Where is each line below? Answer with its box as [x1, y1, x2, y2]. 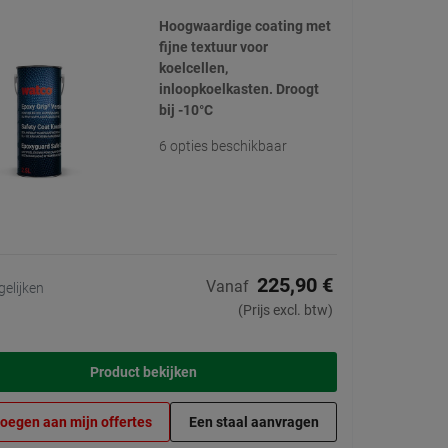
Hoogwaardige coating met [158, 18, 331, 35]
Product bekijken [90, 364, 197, 381]
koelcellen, [158, 60, 228, 77]
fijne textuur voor [158, 39, 268, 56]
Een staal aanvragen [188, 414, 319, 431]
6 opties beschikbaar [158, 138, 287, 155]
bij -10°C [158, 102, 213, 119]
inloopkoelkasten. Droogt [158, 81, 319, 98]
